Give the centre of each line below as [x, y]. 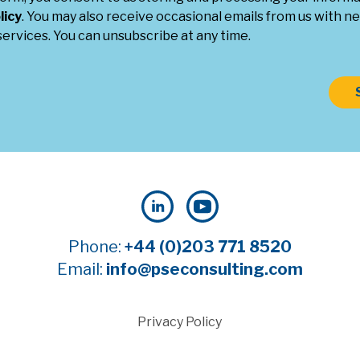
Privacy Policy [180, 321]
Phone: [94, 246]
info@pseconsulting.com [204, 269]
